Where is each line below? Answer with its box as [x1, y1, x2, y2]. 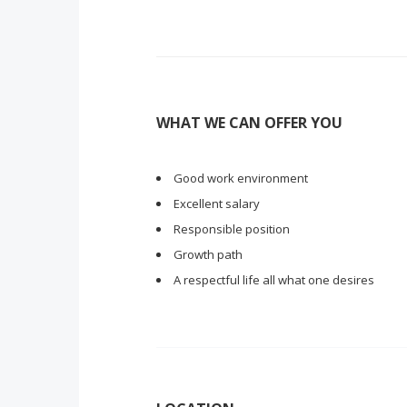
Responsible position [174, 221, 290, 237]
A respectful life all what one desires [174, 272, 374, 288]
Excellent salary [174, 195, 260, 212]
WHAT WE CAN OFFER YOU [156, 113, 342, 133]
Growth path [174, 246, 243, 263]
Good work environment [174, 170, 308, 186]
